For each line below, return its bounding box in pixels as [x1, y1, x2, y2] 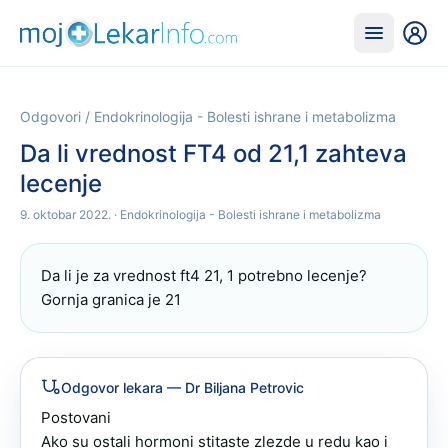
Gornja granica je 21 [41, 290, 181, 309]
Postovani [41, 408, 115, 427]
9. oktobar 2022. [20, 207, 111, 222]
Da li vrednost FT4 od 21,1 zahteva [20, 139, 407, 168]
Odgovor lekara [61, 379, 163, 396]
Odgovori [20, 108, 81, 125]
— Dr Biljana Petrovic [163, 379, 304, 396]
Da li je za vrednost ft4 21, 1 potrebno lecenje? [41, 266, 367, 285]
